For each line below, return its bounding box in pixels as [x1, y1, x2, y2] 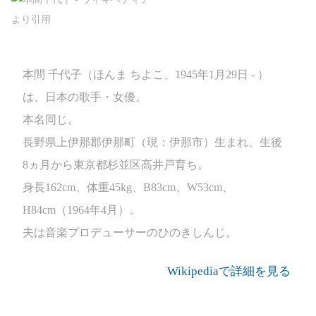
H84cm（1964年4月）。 [23, 204, 140, 216]
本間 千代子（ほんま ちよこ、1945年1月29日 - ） [23, 68, 269, 80]
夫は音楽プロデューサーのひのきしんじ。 [23, 226, 237, 238]
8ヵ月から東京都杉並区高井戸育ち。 [23, 159, 209, 171]
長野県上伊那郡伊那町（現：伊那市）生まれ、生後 [23, 136, 282, 148]
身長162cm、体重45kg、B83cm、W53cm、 [23, 181, 233, 193]
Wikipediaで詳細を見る [167, 265, 291, 278]
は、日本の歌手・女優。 [23, 91, 147, 103]
